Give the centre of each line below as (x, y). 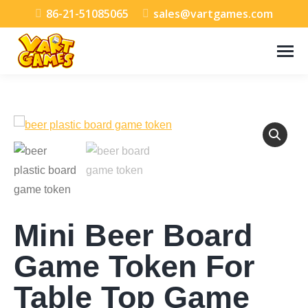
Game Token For (134, 266)
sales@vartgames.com (213, 14)
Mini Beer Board (133, 235)
